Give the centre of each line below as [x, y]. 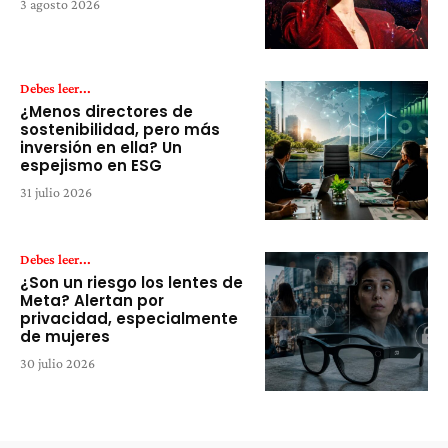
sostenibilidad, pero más [120, 130]
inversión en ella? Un [101, 148]
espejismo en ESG [93, 166]
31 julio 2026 [56, 192]
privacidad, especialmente [129, 319]
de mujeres [65, 337]
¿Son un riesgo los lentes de [131, 283]
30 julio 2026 [57, 363]
